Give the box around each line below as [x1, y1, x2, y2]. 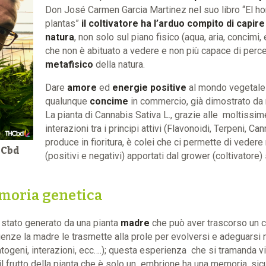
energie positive [112, 81, 186, 93]
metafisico [45, 58, 93, 70]
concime [89, 95, 128, 107]
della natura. [93, 58, 147, 70]
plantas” [45, 17, 81, 29]
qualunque [45, 95, 90, 107]
